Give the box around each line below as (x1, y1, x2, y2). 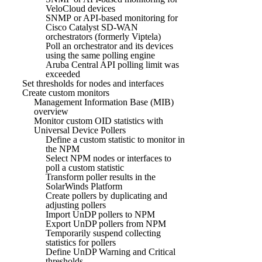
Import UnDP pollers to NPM (46, 209, 155, 219)
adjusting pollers (46, 199, 106, 210)
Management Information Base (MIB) (34, 96, 174, 107)
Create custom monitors (22, 87, 109, 98)
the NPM (46, 143, 80, 154)
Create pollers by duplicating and (46, 190, 167, 201)
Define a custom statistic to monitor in (46, 134, 185, 144)
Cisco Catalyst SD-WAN (46, 22, 138, 32)
